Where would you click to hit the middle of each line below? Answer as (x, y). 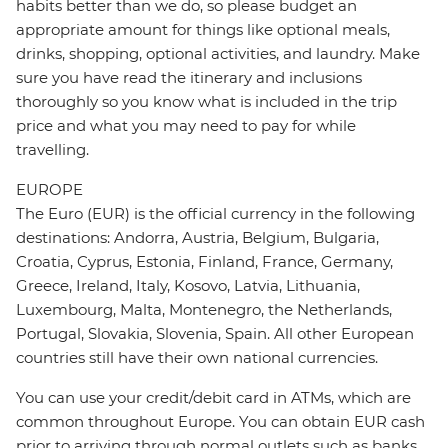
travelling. (52, 150)
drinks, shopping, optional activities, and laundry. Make (218, 54)
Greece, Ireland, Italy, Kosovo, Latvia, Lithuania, (188, 286)
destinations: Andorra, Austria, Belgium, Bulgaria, (197, 238)
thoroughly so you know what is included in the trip (206, 102)
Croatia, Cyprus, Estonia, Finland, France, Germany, (204, 262)
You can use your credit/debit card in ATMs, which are (213, 398)
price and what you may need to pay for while (186, 126)
